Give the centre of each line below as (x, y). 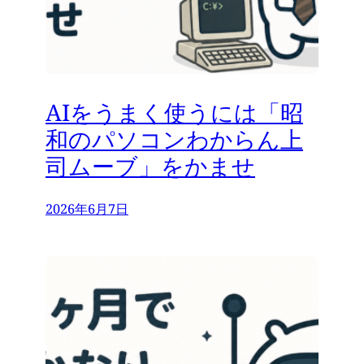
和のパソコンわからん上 (174, 139)
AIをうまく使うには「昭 (174, 112)
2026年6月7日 (87, 209)
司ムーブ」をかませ (150, 165)
